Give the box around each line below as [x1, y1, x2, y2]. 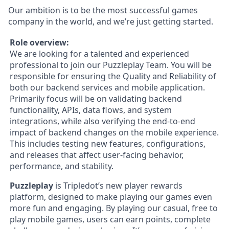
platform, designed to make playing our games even [10, 191, 212, 202]
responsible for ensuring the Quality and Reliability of [10, 70, 216, 82]
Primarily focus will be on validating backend [10, 93, 182, 104]
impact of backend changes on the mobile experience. [10, 126, 219, 138]
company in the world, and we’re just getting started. [8, 15, 213, 27]
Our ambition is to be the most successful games [8, 4, 198, 16]
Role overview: [10, 36, 69, 48]
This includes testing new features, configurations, [10, 138, 205, 149]
